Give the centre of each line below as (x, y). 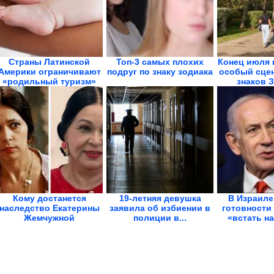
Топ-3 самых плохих (160, 62)
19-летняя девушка (160, 198)
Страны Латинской (49, 62)
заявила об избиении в (160, 208)
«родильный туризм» (49, 81)
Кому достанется (49, 198)
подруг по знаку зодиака (160, 72)
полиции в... (160, 218)
